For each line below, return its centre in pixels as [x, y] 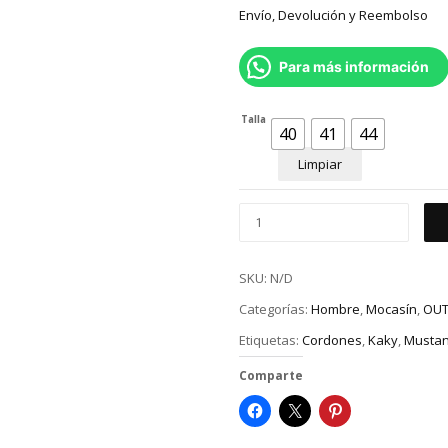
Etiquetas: [270, 339]
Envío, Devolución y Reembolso [333, 15]
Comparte [271, 375]
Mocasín [391, 309]
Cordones [332, 339]
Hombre [335, 309]
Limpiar [320, 164]
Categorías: [275, 309]
